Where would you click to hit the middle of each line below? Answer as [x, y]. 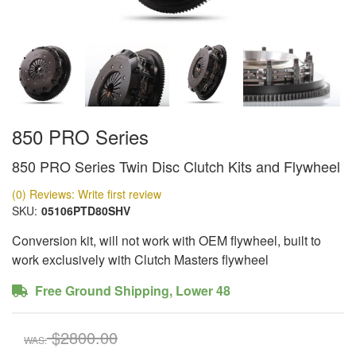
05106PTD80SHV [86, 211]
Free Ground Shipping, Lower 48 [131, 290]
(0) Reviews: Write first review [87, 194]
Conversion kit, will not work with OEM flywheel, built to [166, 240]
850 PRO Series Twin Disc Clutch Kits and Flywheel [176, 166]
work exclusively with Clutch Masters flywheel [140, 259]
